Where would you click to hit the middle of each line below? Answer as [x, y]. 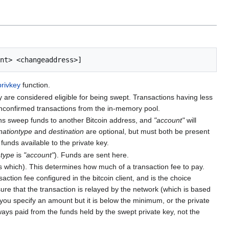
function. [36, 85]
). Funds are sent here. [92, 155]
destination [66, 132]
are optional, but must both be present [147, 132]
